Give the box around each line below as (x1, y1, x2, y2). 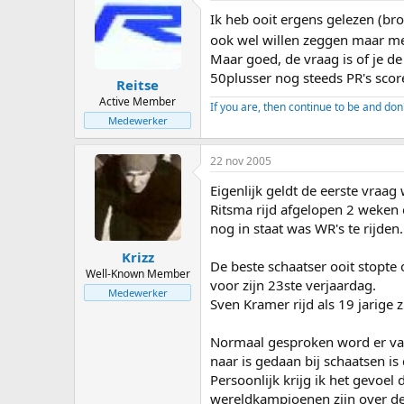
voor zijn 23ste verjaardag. (210, 276, 376, 294)
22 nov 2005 (210, 153, 271, 169)
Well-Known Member (85, 265, 190, 281)
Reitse (116, 76, 159, 94)
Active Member (99, 94, 176, 109)
